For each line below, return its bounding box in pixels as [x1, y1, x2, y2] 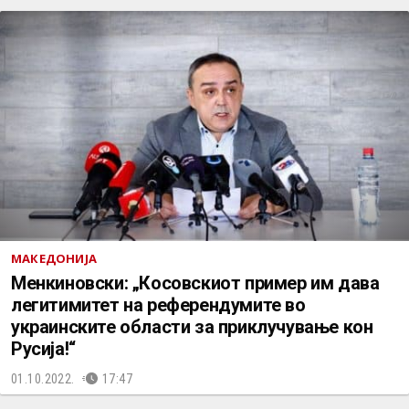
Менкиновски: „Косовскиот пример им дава [11, 272, 380, 294]
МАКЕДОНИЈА [11, 250, 97, 267]
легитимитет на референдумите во [11, 294, 306, 316]
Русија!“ [11, 338, 76, 360]
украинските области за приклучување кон [11, 316, 373, 338]
